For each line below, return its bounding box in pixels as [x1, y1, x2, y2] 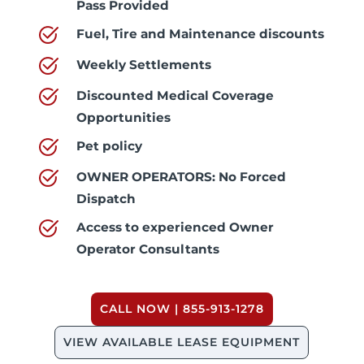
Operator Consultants [76, 240, 219, 257]
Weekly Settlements [76, 56, 211, 72]
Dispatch [76, 190, 136, 206]
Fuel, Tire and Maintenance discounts [76, 25, 324, 41]
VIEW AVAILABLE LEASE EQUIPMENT [63, 334, 301, 349]
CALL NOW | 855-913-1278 [99, 301, 264, 316]
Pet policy [76, 137, 142, 154]
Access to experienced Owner [76, 219, 274, 235]
